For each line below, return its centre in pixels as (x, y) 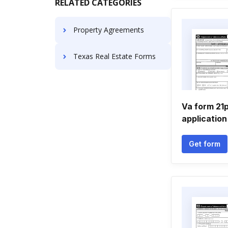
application (204, 119)
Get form (205, 144)
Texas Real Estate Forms (115, 56)
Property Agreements (109, 30)
